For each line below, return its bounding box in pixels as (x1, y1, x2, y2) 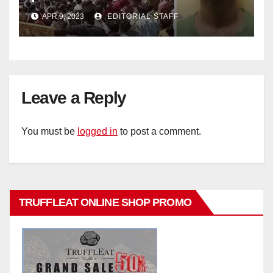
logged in (77, 126, 118, 137)
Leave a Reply (21, 88, 126, 107)
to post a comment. (118, 126, 201, 137)
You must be (21, 126, 77, 137)
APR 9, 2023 (41, 12, 86, 21)
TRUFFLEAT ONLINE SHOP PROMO (19, 196, 191, 209)
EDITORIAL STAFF (105, 12, 179, 21)
